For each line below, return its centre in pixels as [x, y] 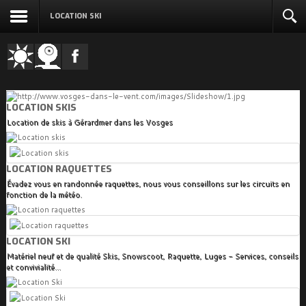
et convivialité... [33, 267]
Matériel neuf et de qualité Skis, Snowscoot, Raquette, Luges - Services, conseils [152, 256]
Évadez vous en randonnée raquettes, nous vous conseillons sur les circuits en [148, 184]
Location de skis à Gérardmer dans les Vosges [89, 122]
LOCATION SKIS [41, 108]
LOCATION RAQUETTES [59, 169]
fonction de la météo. [44, 195]
